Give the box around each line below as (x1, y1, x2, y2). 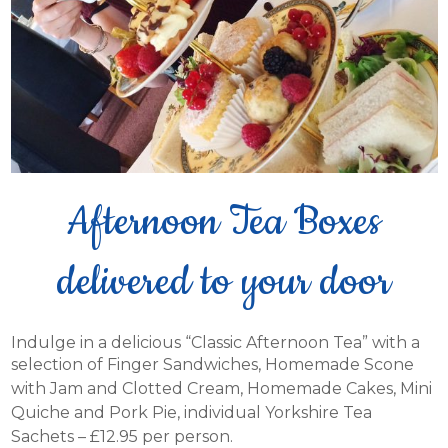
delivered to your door (57, 255, 391, 311)
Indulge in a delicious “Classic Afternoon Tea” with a (10, 333, 420, 353)
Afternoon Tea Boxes (67, 195, 381, 251)
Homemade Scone (260, 355, 414, 375)
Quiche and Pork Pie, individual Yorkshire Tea (10, 403, 372, 423)
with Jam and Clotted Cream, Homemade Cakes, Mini (10, 379, 432, 399)
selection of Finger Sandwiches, (10, 355, 261, 375)
